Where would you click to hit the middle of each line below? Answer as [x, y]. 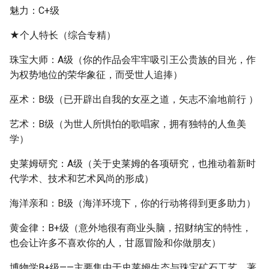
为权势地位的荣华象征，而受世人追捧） [96, 75]
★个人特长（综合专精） [63, 35]
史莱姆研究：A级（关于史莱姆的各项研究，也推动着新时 [133, 164]
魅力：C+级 [35, 11]
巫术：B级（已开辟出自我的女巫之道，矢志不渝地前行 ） [134, 99]
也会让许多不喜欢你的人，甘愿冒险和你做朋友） [115, 243]
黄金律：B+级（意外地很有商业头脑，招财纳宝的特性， [131, 228]
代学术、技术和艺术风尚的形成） [82, 179]
